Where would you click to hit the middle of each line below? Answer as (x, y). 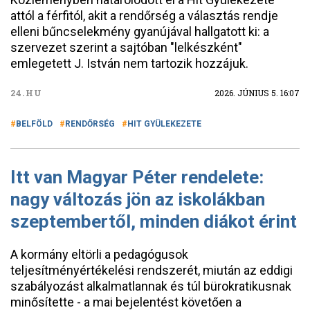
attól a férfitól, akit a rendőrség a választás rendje (144, 16)
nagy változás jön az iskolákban (138, 199)
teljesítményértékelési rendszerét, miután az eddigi (152, 270)
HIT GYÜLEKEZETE (164, 124)
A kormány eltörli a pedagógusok (99, 254)
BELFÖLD (34, 124)
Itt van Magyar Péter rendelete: (137, 177)
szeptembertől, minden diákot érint (154, 221)
